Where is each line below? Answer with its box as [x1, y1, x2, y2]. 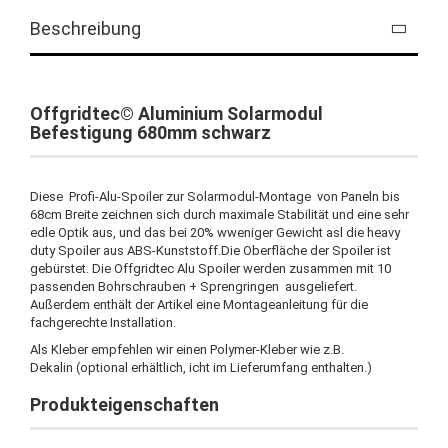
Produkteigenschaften [30, 394, 219, 416]
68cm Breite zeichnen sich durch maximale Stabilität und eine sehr [30, 207, 409, 223]
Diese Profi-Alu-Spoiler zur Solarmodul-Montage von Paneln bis [30, 189, 400, 205]
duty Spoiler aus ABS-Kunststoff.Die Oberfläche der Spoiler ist [30, 243, 391, 259]
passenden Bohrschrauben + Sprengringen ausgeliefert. [30, 279, 357, 295]
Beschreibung [30, 18, 141, 40]
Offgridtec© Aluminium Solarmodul [30, 103, 323, 125]
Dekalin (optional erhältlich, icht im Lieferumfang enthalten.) [30, 360, 372, 376]
